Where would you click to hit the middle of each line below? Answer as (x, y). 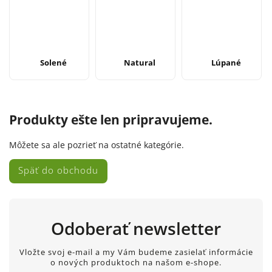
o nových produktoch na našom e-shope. (136, 263)
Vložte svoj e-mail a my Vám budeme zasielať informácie (136, 253)
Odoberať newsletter (136, 228)
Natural (140, 62)
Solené (54, 62)
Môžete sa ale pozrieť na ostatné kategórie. (97, 144)
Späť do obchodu (58, 170)
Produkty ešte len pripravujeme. (111, 120)
